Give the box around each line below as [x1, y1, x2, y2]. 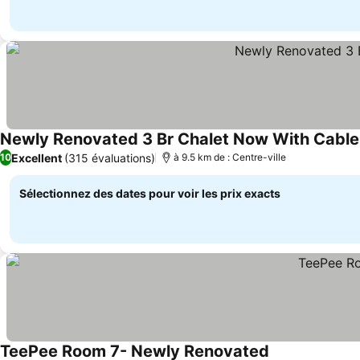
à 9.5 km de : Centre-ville [174, 151, 286, 163]
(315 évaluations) [64, 150, 155, 165]
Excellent [11, 150, 62, 165]
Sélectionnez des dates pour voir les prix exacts [19, 186, 280, 200]
